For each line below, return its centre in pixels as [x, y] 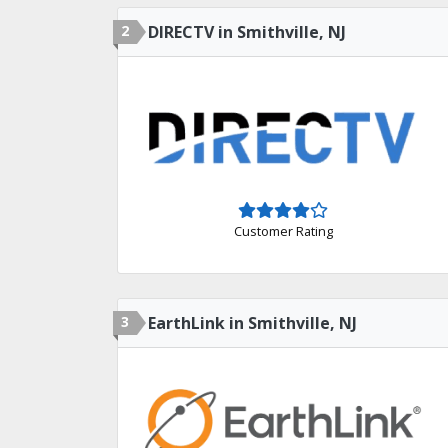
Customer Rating [283, 230]
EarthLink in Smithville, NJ [252, 323]
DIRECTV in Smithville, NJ [247, 32]
